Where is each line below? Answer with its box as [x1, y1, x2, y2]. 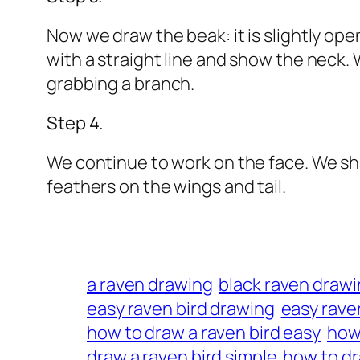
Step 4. [47, 111, 104, 136]
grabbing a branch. [47, 72, 195, 96]
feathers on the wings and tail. [47, 174, 286, 199]
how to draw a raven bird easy [87, 321, 321, 346]
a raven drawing [87, 272, 213, 297]
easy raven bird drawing [87, 297, 275, 321]
